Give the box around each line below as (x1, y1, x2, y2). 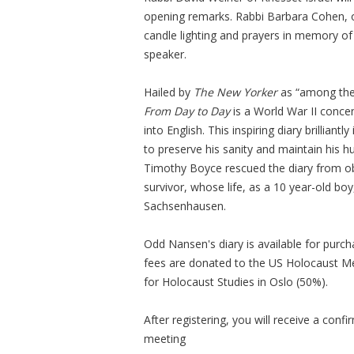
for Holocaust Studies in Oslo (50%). (144, 273, 331, 289)
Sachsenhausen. (144, 198, 226, 213)
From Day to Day (144, 103, 230, 119)
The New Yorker (194, 84, 277, 100)
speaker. (144, 46, 186, 62)
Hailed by (144, 84, 194, 100)
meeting (144, 330, 186, 346)
